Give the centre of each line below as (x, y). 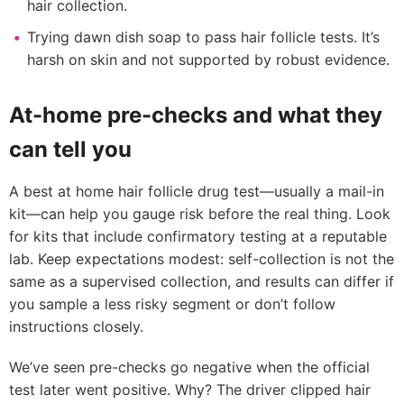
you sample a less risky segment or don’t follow (172, 304)
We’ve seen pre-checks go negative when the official (189, 367)
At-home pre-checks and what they (196, 115)
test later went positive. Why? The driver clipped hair (190, 390)
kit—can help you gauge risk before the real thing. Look (200, 214)
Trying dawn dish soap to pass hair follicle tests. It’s (203, 37)
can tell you (70, 149)
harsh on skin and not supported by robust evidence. (208, 60)
